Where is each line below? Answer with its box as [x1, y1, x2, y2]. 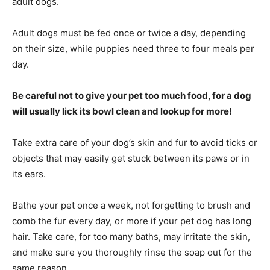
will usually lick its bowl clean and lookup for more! [12, 105, 232, 118]
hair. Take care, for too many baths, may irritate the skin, [12, 231, 250, 243]
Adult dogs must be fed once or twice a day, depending [12, 27, 246, 39]
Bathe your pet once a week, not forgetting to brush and [12, 199, 250, 212]
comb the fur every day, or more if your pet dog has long [12, 215, 251, 227]
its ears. [12, 168, 46, 180]
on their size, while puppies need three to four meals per [12, 43, 254, 55]
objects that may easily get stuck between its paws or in [12, 152, 250, 165]
